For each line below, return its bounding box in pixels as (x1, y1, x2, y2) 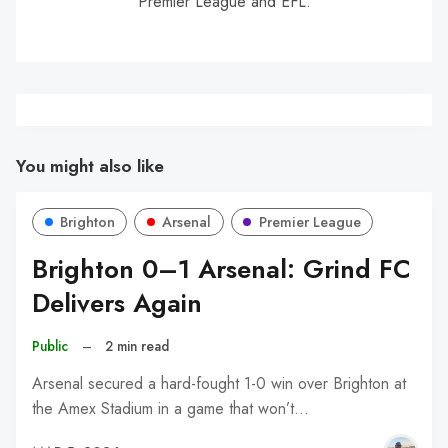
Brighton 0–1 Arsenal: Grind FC (32, 251, 411, 289)
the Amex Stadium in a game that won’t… (32, 397, 309, 421)
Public (32, 336, 68, 357)
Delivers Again (32, 285, 202, 323)
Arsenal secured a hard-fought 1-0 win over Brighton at (32, 372, 406, 396)
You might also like (16, 152, 164, 179)
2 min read (105, 336, 170, 357)
